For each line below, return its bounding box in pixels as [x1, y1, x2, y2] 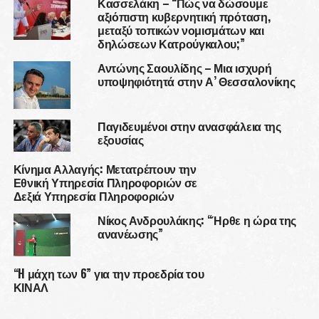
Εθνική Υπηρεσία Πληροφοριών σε [13, 174, 198, 192]
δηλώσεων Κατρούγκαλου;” [97, 35, 245, 52]
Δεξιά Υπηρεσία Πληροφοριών [13, 187, 174, 205]
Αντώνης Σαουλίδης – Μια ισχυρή [97, 59, 272, 76]
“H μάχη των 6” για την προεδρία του [13, 265, 204, 283]
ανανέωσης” [97, 225, 163, 243]
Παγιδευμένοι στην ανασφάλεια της [97, 117, 281, 135]
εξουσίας [97, 130, 144, 148]
